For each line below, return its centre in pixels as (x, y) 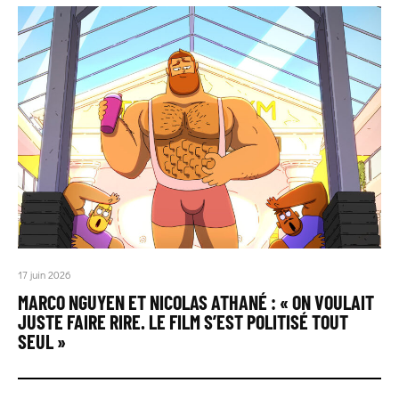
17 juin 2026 (45, 274)
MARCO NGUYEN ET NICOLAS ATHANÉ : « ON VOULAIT (196, 301)
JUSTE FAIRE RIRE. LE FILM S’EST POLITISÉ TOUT (183, 321)
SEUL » (42, 341)
